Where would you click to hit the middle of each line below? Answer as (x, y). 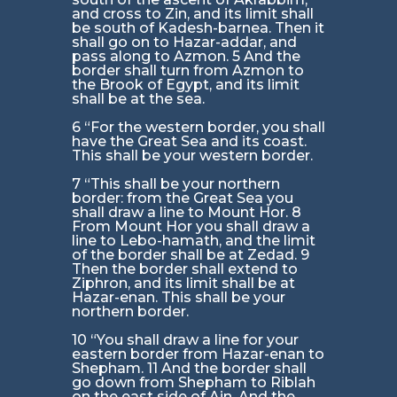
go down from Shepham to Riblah (193, 383)
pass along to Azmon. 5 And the (186, 57)
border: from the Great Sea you (182, 198)
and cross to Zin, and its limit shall (192, 14)
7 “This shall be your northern (175, 184)
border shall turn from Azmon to (187, 71)
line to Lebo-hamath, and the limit (193, 241)
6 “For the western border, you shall (198, 128)
